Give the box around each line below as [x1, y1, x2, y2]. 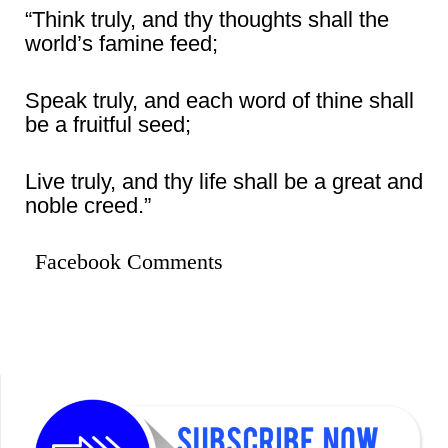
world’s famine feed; [25, 31, 218, 56]
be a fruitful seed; [25, 112, 191, 137]
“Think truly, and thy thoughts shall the [25, 7, 389, 32]
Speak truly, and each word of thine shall [25, 88, 414, 113]
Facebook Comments [35, 249, 223, 274]
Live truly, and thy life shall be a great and [25, 169, 423, 194]
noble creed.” [25, 193, 151, 218]
